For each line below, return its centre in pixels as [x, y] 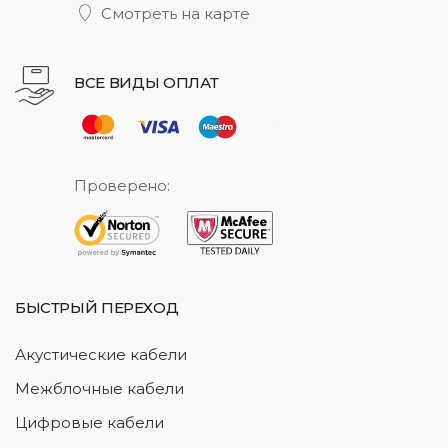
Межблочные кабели [99, 389]
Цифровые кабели [89, 423]
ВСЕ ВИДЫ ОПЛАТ [146, 83]
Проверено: [122, 186]
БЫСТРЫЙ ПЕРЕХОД [97, 308]
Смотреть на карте [175, 14]
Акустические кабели [101, 355]
